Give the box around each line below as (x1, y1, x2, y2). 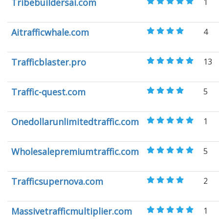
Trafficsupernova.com (11, 175, 103, 187)
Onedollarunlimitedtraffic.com (11, 116, 139, 128)
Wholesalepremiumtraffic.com (11, 146, 139, 157)
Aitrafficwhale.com (11, 26, 89, 38)
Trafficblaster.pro (11, 56, 86, 68)
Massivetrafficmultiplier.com (11, 205, 132, 217)
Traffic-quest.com (11, 86, 86, 98)
